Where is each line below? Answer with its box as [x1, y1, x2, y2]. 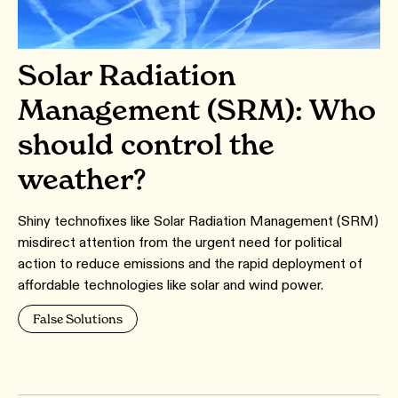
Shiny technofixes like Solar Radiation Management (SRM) [18, 212, 378, 230]
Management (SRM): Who [18, 92, 376, 128]
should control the [18, 127, 275, 163]
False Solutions [33, 311, 123, 327]
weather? [18, 162, 147, 197]
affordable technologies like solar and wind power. [18, 276, 323, 294]
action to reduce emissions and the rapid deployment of [18, 255, 362, 273]
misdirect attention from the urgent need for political [18, 234, 342, 251]
